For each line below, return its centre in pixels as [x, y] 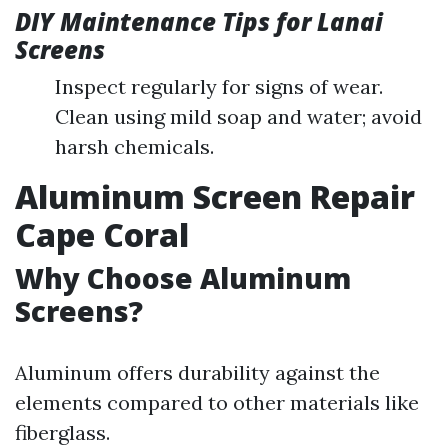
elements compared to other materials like [217, 402]
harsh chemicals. [134, 146]
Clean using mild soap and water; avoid [238, 116]
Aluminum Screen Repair [215, 196]
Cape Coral [102, 234]
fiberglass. [62, 432]
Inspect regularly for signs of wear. [219, 86]
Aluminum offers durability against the [197, 372]
